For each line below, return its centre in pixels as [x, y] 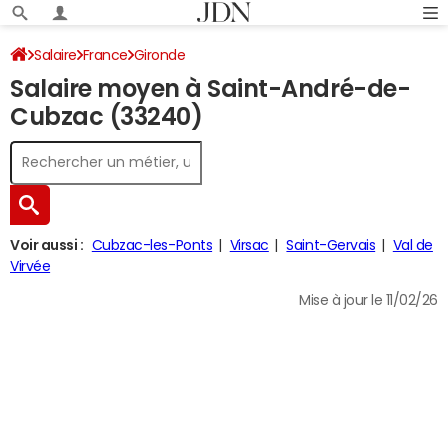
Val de [412, 245]
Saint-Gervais [331, 245]
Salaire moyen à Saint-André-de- [210, 89]
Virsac [249, 245]
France [105, 55]
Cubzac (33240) [106, 117]
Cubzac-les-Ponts [152, 245]
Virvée [30, 266]
